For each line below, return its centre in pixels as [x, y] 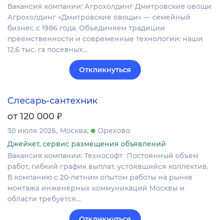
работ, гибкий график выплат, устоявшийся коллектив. [108, 167]
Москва [73, 131]
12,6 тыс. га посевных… [48, 50]
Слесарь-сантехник [53, 101]
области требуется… [44, 199]
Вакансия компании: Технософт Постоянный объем [103, 156]
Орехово [114, 131]
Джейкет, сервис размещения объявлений [87, 144]
